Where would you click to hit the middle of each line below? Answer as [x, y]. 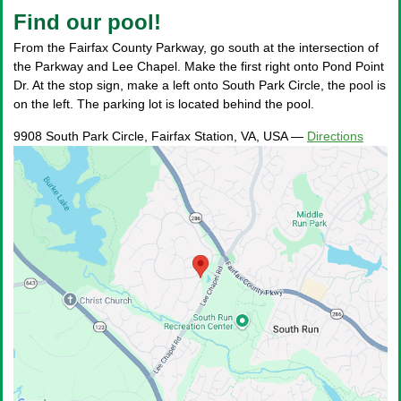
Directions [335, 136]
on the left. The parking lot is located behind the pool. [164, 104]
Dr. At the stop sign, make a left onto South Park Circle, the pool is [200, 85]
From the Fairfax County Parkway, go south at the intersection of [196, 47]
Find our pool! [87, 22]
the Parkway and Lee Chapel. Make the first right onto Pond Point [199, 66]
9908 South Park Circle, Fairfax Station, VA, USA [150, 136]
